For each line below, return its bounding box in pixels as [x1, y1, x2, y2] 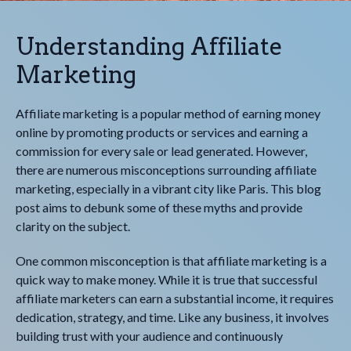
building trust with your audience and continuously [16, 328, 283, 343]
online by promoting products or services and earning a [16, 125, 308, 139]
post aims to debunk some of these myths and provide [16, 200, 302, 215]
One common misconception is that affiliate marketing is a [16, 253, 327, 268]
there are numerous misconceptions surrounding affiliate [16, 162, 317, 177]
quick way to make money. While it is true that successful [16, 272, 317, 287]
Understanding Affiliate [16, 32, 283, 60]
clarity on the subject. [16, 219, 130, 233]
